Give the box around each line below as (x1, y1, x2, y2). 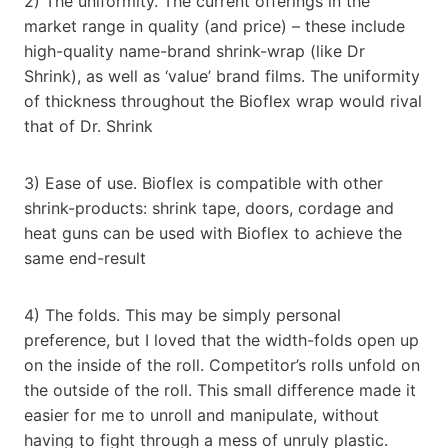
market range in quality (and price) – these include (24, 15, 405, 36)
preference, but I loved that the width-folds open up (24, 329, 419, 350)
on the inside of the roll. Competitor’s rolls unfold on (24, 354, 420, 375)
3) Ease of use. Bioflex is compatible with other (24, 172, 383, 193)
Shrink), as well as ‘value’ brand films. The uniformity (24, 65, 420, 86)
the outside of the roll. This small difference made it (24, 379, 416, 400)
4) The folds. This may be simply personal (24, 304, 341, 325)
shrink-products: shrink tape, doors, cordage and (24, 197, 394, 218)
